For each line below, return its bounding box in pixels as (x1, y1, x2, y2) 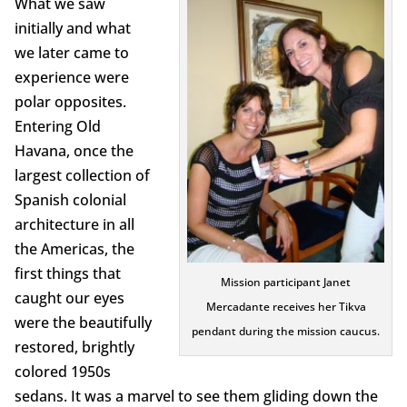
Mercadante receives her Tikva (205, 299, 366, 315)
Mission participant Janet (221, 274, 352, 291)
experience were (14, 66, 129, 87)
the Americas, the (14, 238, 134, 259)
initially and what (14, 17, 131, 38)
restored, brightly (14, 336, 134, 357)
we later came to (14, 42, 129, 63)
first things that (14, 263, 121, 283)
